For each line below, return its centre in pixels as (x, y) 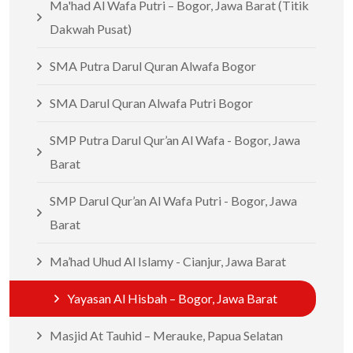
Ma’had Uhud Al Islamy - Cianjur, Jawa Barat (168, 261)
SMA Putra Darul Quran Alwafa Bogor (153, 66)
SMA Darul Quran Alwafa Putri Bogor (151, 103)
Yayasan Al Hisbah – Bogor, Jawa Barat (172, 298)
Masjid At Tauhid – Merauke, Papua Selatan (166, 335)
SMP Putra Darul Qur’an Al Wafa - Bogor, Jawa (175, 140)
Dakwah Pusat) (91, 29)
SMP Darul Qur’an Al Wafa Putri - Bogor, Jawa (173, 201)
